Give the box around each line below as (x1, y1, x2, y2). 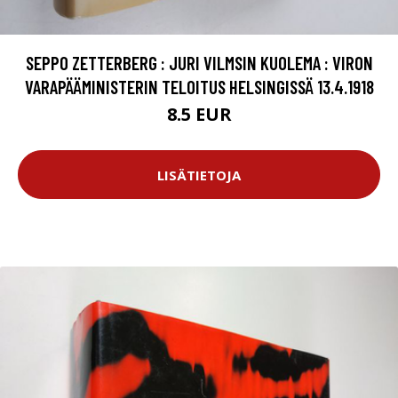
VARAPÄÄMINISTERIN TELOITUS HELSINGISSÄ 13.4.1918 (24, 76, 374, 99)
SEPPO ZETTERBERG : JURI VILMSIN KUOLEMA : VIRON (25, 52, 373, 75)
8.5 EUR (166, 102, 232, 127)
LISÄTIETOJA (157, 165, 241, 184)
